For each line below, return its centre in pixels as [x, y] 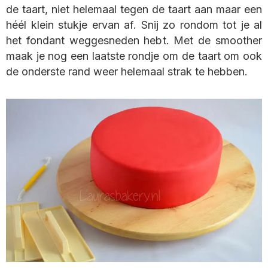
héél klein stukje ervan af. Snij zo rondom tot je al [134, 25]
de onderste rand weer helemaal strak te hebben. [127, 72]
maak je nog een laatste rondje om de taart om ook [134, 56]
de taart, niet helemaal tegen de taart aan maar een [134, 10]
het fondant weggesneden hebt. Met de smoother [134, 41]
